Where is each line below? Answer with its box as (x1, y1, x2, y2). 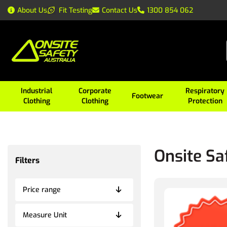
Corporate (79, 86, 112, 96)
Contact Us (102, 5, 137, 15)
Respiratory (185, 86, 225, 96)
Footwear (132, 91, 164, 101)
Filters (15, 155, 40, 166)
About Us (17, 5, 47, 15)
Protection (187, 96, 222, 106)
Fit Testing (59, 5, 92, 15)
